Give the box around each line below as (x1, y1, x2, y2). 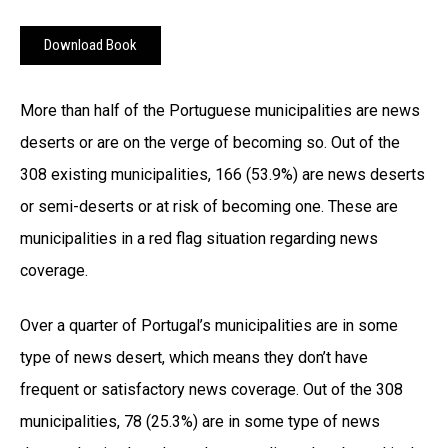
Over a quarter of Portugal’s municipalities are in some (20, 316, 398, 336)
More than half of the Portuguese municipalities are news (20, 101, 420, 121)
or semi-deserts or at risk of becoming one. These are (20, 197, 398, 217)
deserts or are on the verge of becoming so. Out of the (20, 133, 400, 153)
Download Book (44, 36, 137, 55)
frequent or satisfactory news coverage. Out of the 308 (20, 380, 403, 400)
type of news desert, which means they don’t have (20, 348, 368, 368)
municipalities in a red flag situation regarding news (20, 229, 378, 249)
